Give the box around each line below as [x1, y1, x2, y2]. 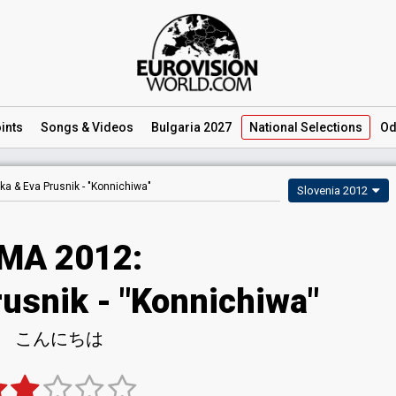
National [249, 120, 298, 134]
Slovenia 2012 [297, 184, 368, 197]
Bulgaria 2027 [151, 120, 232, 134]
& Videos [79, 120, 133, 134]
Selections [298, 120, 362, 134]
